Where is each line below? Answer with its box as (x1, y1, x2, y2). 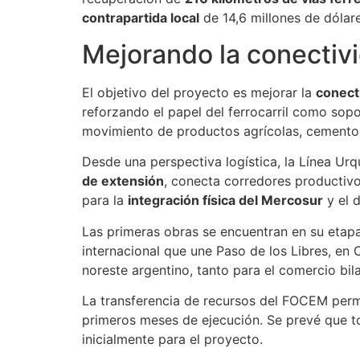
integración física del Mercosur (128, 192, 323, 209)
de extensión (82, 173, 164, 190)
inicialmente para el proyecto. (82, 331, 263, 347)
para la (82, 192, 128, 209)
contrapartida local (82, 10, 199, 27)
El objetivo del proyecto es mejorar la (82, 84, 316, 100)
